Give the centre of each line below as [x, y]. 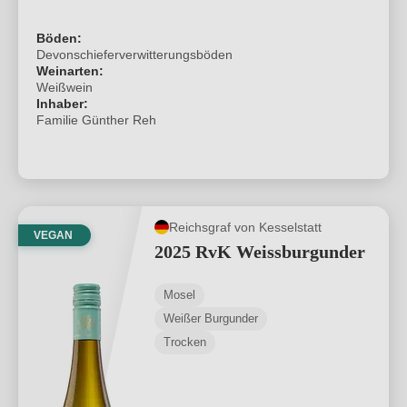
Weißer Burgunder [211, 318]
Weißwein [65, 87]
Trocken [185, 342]
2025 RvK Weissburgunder [260, 252]
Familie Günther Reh [96, 120]
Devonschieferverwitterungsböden [134, 55]
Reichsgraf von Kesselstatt [245, 227]
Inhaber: [62, 104]
